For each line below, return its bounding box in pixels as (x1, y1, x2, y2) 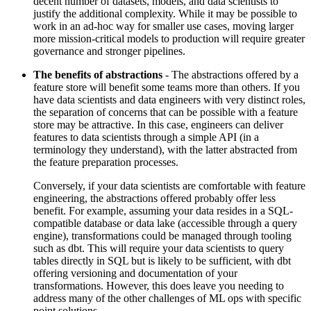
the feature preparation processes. (33, 155, 178, 168)
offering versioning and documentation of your (33, 267, 237, 279)
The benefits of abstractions (33, 68, 162, 81)
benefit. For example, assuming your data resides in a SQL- (33, 204, 293, 217)
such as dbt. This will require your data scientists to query (33, 242, 284, 254)
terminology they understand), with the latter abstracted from (33, 143, 297, 155)
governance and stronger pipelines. (33, 44, 185, 57)
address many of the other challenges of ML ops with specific (33, 292, 301, 304)
